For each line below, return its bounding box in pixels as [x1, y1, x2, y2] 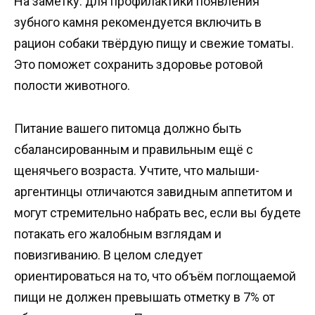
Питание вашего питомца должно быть [14, 120, 241, 136]
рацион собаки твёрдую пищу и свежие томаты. [14, 36, 294, 51]
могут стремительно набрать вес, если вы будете [14, 205, 301, 220]
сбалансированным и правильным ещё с [14, 141, 253, 157]
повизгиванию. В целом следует [14, 247, 202, 262]
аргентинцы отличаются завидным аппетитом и [14, 184, 292, 199]
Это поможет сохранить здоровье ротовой [14, 57, 263, 72]
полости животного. [14, 78, 130, 94]
